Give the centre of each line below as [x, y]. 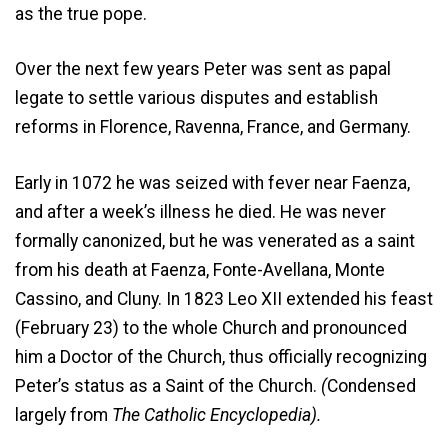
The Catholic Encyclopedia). [215, 414]
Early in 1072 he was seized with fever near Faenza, [212, 182]
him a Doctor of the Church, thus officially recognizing [221, 356]
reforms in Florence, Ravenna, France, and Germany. [213, 127]
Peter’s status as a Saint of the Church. [168, 385]
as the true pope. [81, 13]
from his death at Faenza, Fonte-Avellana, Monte [200, 269]
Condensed [371, 385]
